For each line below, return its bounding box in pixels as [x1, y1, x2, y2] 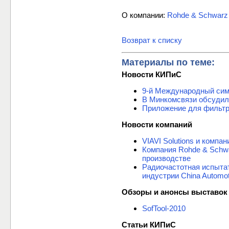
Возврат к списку [122, 36, 182, 45]
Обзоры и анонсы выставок [122, 188, 227, 197]
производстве [142, 154, 191, 163]
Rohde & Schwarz [167, 11, 228, 20]
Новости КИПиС [122, 70, 181, 79]
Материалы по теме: [122, 57, 215, 67]
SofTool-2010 [142, 204, 186, 213]
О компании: [122, 11, 167, 20]
